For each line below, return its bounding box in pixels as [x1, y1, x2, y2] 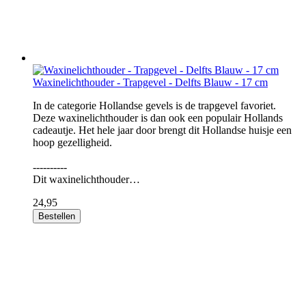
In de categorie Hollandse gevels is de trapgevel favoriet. [33, 100, 276, 111]
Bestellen [38, 211, 75, 221]
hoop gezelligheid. [33, 137, 112, 148]
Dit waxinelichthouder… [33, 173, 140, 185]
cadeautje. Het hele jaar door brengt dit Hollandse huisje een [33, 124, 292, 136]
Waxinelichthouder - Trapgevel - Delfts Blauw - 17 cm [33, 76, 268, 88]
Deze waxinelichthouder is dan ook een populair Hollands [33, 112, 283, 124]
